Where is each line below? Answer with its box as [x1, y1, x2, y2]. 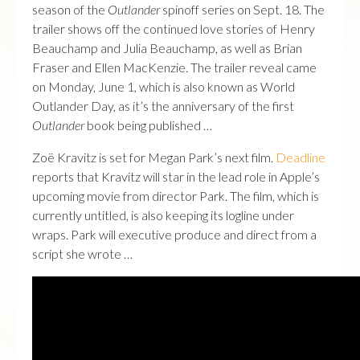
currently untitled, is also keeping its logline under [32, 207, 294, 223]
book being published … [84, 117, 212, 133]
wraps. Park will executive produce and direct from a [32, 226, 317, 242]
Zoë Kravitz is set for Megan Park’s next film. [32, 149, 276, 165]
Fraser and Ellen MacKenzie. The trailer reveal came [32, 59, 317, 75]
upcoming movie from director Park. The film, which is [32, 187, 319, 203]
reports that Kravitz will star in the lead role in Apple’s [32, 168, 320, 184]
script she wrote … [32, 245, 133, 261]
